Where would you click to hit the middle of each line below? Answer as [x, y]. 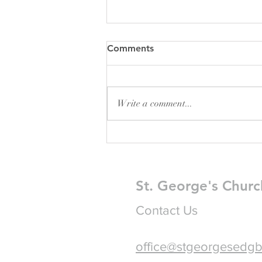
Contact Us [167, 211]
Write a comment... [155, 104]
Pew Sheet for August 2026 [188, 135]
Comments [130, 49]
